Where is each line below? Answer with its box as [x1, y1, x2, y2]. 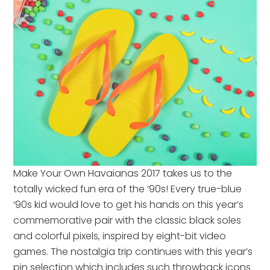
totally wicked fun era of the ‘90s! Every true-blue [13, 181, 242, 196]
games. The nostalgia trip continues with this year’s [13, 244, 253, 259]
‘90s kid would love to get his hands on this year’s [13, 197, 244, 212]
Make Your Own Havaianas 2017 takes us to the [13, 166, 233, 180]
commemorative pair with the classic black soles [13, 213, 242, 227]
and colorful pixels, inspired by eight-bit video [13, 228, 227, 243]
